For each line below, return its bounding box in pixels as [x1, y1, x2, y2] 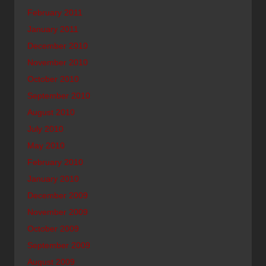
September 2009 [27, 240, 90, 250]
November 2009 [27, 207, 88, 217]
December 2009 [27, 190, 88, 200]
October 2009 [27, 223, 79, 233]
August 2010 [27, 107, 75, 117]
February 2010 [27, 157, 83, 167]
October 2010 [27, 74, 79, 84]
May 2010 [27, 140, 65, 150]
